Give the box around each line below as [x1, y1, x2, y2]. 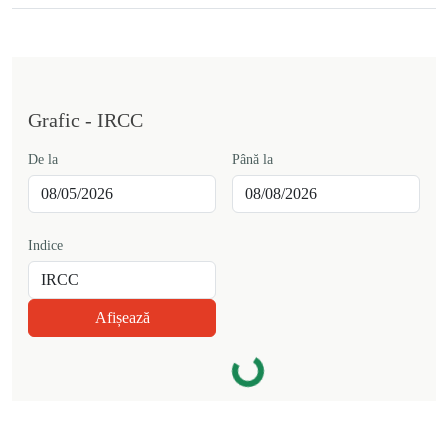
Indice [28, 238, 63, 253]
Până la [232, 152, 273, 167]
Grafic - [28, 109, 97, 131]
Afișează [94, 309, 150, 326]
